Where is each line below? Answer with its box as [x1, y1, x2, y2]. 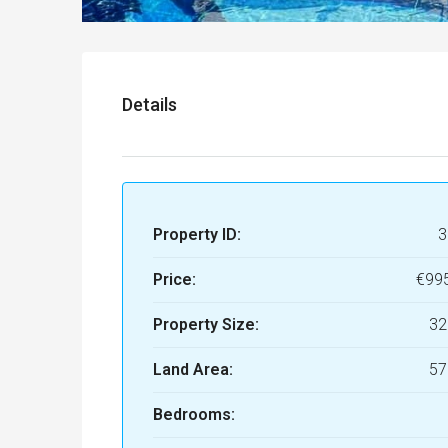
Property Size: [153, 315, 259, 335]
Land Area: [153, 360, 233, 380]
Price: [153, 270, 196, 290]
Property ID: [153, 225, 241, 245]
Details [122, 93, 177, 115]
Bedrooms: [153, 405, 235, 425]
